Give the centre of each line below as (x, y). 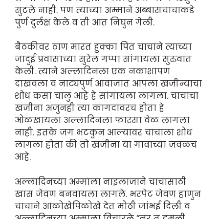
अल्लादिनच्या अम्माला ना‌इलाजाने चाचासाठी (100, 182)
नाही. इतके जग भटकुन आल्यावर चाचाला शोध (103, 133)
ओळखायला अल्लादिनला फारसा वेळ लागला (102, 120)
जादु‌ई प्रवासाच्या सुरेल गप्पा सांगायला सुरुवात (103, 59)
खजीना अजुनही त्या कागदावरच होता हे (89, 108)
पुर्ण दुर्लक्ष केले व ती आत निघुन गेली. (85, 22)
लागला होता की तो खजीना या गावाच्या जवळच (106, 145)
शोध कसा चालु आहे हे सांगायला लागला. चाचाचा (107, 96)
